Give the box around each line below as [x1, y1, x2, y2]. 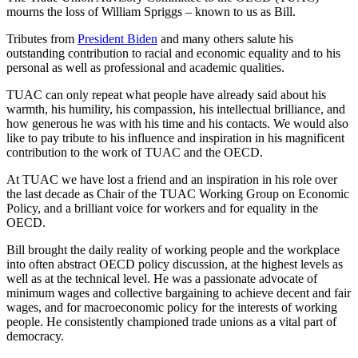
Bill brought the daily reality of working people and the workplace [6, 243, 340, 257]
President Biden [78, 32, 157, 46]
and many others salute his [157, 32, 293, 46]
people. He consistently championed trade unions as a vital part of [6, 315, 336, 329]
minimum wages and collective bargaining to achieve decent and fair [6, 286, 351, 300]
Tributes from [6, 32, 78, 46]
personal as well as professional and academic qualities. [6, 61, 284, 75]
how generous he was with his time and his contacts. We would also [6, 117, 348, 131]
